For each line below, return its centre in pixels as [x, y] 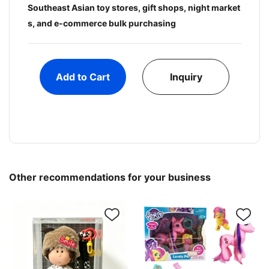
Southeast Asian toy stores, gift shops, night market [134, 7]
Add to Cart [83, 77]
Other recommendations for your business [110, 177]
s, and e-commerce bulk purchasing [102, 23]
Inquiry [186, 77]
